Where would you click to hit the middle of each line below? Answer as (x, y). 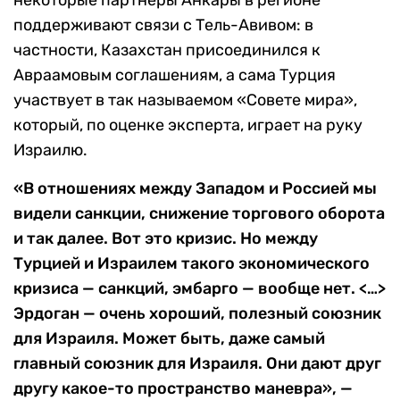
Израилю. (50, 150)
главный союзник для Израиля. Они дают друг (197, 364)
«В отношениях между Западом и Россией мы (195, 189)
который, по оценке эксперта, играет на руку (188, 125)
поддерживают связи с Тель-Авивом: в (163, 25)
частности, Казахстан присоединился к (167, 50)
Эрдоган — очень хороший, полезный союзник (197, 314)
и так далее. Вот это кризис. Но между (166, 239)
